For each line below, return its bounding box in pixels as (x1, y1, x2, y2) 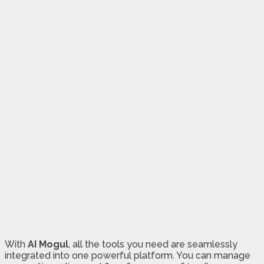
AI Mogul (28, 239, 68, 250)
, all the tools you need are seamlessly (68, 239, 237, 250)
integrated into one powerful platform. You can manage (5, 250, 250, 262)
